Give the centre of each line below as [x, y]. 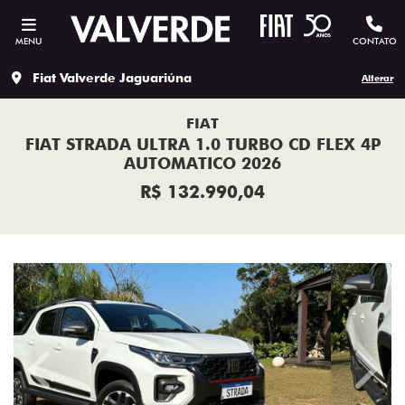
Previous [68, 379]
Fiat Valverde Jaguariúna [112, 78]
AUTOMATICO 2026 [202, 163]
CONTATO [374, 41]
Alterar [377, 78]
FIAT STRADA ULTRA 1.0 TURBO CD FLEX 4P [202, 144]
